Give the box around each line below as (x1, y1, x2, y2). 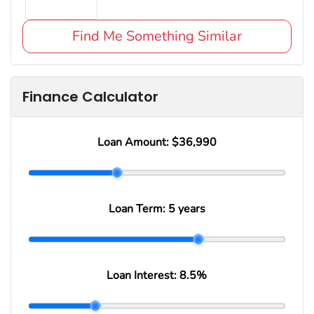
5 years (168, 200, 205, 217)
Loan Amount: (97, 134, 172, 150)
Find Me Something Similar (71, 26, 242, 46)
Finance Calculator (22, 86, 158, 107)
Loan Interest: (107, 267, 180, 283)
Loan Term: (108, 200, 168, 217)
